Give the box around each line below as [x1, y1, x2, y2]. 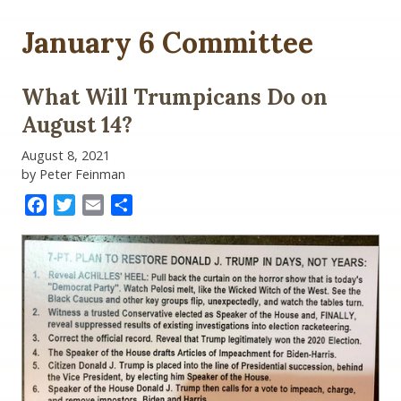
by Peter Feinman [21, 166, 125, 183]
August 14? [21, 111, 132, 140]
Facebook [47, 195, 111, 216]
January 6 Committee [21, 23, 313, 61]
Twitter [75, 195, 124, 216]
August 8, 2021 [21, 147, 110, 165]
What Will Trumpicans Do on [21, 83, 328, 112]
